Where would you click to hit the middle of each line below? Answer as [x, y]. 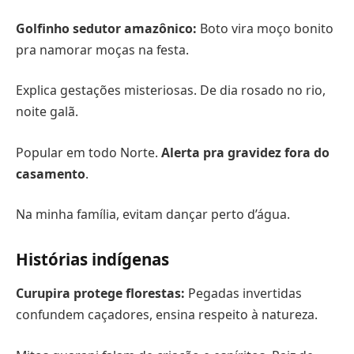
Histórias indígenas [92, 259]
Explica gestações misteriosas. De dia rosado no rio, [171, 90]
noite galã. [47, 112]
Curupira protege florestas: [100, 294]
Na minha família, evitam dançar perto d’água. [153, 215]
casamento [51, 173]
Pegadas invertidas [243, 294]
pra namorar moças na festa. [102, 49]
